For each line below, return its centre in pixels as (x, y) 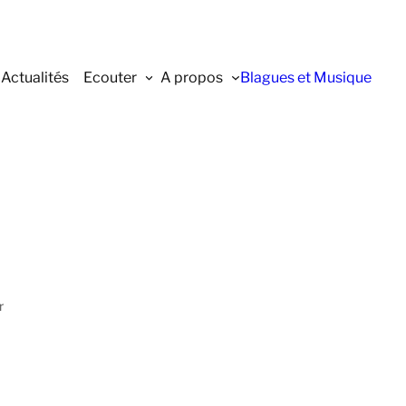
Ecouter (110, 77)
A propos (192, 77)
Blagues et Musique (306, 77)
